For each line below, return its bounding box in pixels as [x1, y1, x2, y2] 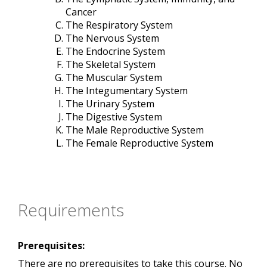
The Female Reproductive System [66, 136, 213, 150]
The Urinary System [66, 97, 154, 111]
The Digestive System [66, 110, 162, 124]
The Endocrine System [66, 45, 165, 58]
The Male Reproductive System [66, 123, 204, 137]
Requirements [18, 198, 124, 222]
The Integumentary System [66, 84, 188, 98]
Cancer [66, 5, 97, 19]
